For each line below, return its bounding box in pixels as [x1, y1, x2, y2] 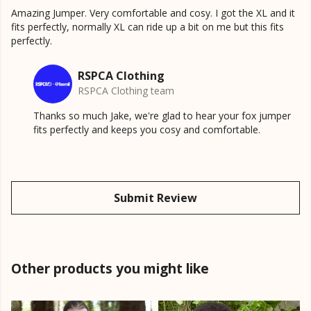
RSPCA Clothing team [78, 84, 174, 98]
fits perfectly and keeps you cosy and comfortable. [33, 123, 260, 137]
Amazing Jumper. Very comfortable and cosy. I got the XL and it [11, 6, 295, 20]
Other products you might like [11, 259, 209, 278]
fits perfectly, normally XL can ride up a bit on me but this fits [11, 20, 284, 34]
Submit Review [114, 190, 197, 206]
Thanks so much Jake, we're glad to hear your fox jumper [33, 109, 291, 123]
